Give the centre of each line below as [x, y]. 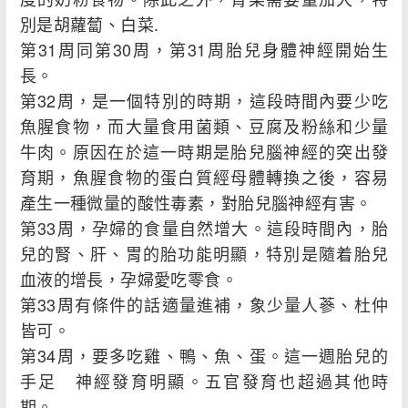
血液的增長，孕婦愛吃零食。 [129, 279]
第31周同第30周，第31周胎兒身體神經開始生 [204, 50]
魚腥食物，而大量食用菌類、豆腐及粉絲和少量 [204, 126]
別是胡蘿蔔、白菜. [89, 24]
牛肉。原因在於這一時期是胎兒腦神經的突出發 [204, 152]
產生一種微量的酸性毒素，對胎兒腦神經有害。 [196, 203]
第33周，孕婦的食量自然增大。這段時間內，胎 [204, 228]
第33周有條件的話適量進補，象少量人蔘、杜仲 [204, 305]
